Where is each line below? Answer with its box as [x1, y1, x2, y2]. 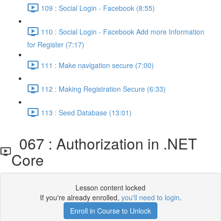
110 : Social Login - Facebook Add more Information [41, 26, 204, 37]
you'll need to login [121, 192, 180, 202]
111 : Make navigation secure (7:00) [41, 60, 154, 70]
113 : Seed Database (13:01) [41, 107, 132, 117]
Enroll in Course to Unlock [70, 206, 151, 216]
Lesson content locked [75, 183, 146, 192]
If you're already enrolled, [39, 192, 121, 202]
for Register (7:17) [27, 39, 84, 49]
